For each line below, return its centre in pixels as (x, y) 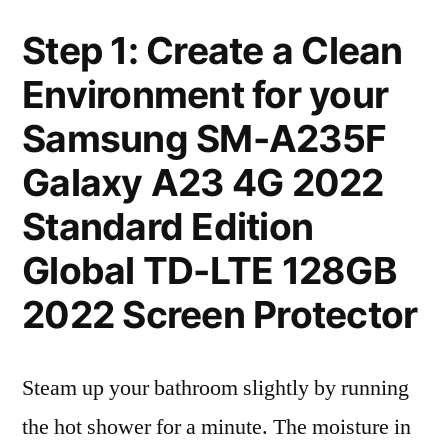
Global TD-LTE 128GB (209, 270)
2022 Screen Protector (220, 314)
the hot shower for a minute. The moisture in (216, 427)
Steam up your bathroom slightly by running (215, 388)
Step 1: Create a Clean (212, 50)
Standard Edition (168, 226)
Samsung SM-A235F (204, 138)
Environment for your (205, 94)
